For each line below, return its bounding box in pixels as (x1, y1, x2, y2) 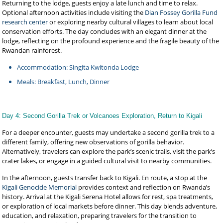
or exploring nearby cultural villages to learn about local (48, 17, 214, 26)
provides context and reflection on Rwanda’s (77, 183, 211, 192)
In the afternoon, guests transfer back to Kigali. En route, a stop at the (2, 173, 208, 182)
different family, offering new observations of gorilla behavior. (2, 137, 185, 146)
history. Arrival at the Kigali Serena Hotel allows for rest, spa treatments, (2, 192, 214, 201)
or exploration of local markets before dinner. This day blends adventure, (2, 202, 218, 211)
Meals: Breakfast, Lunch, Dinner (17, 77, 110, 86)
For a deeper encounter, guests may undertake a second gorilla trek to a (2, 128, 215, 137)
